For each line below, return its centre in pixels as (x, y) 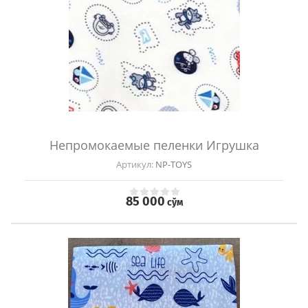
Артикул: (135, 165)
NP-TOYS (173, 165)
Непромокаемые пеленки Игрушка (154, 145)
